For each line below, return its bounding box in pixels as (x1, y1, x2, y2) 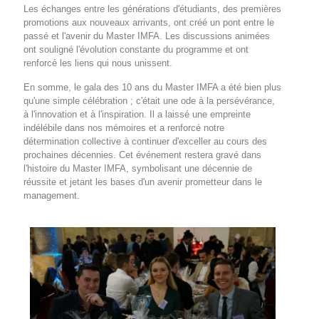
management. (23, 190, 80, 201)
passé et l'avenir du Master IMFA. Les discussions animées (23, 31, 270, 41)
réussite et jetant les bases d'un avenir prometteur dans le (23, 177, 262, 187)
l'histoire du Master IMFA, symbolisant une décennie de (23, 163, 252, 174)
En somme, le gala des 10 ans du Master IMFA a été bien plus (23, 82, 281, 93)
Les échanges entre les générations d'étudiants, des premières (23, 4, 281, 14)
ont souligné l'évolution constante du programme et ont (23, 44, 249, 55)
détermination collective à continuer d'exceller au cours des (23, 136, 267, 147)
